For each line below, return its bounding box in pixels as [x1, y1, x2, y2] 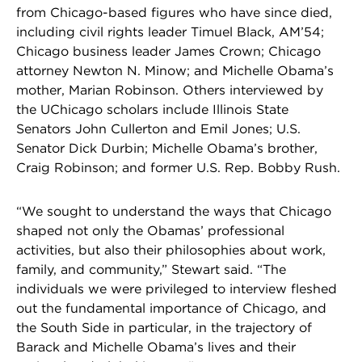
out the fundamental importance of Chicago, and [16, 301, 326, 316]
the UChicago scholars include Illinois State [16, 102, 288, 117]
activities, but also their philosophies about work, [16, 242, 326, 258]
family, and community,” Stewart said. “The [16, 262, 286, 277]
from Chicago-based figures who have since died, [16, 5, 332, 20]
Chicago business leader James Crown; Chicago [16, 44, 321, 59]
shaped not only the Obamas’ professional [16, 223, 284, 238]
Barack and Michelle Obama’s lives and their [16, 339, 296, 355]
